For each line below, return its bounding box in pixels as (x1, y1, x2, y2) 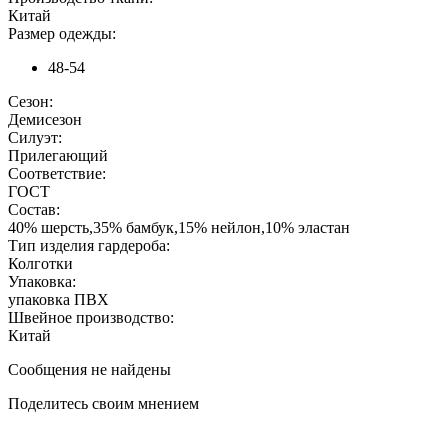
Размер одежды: (8, 25, 116, 43)
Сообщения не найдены (8, 361, 171, 379)
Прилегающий (8, 147, 108, 165)
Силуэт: (8, 129, 62, 147)
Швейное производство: (8, 309, 174, 327)
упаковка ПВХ (8, 291, 109, 309)
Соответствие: (8, 165, 106, 183)
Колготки (8, 255, 73, 273)
